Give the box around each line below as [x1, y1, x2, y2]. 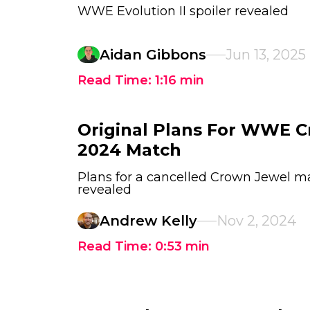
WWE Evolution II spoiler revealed [77, 3, 289, 19]
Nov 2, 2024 [217, 212, 296, 229]
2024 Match [77, 140, 181, 160]
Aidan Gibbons [100, 46, 206, 63]
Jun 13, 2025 [226, 46, 306, 63]
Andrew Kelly [100, 212, 197, 229]
